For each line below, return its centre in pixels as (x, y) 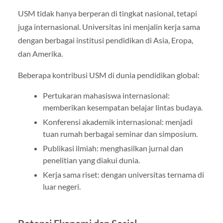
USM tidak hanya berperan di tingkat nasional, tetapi (107, 13)
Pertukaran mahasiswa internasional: (106, 95)
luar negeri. (61, 186)
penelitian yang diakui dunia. (91, 160)
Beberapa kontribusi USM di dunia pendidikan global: (109, 75)
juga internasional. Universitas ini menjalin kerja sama (109, 26)
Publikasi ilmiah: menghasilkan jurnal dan (113, 148)
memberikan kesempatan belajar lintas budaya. (122, 107)
